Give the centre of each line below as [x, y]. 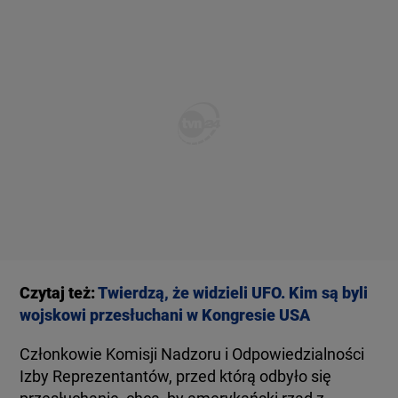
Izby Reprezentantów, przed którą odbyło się [176, 376]
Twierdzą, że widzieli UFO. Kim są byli [233, 293]
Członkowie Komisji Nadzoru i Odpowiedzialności [192, 354]
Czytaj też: [59, 293]
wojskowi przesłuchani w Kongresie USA [165, 315]
